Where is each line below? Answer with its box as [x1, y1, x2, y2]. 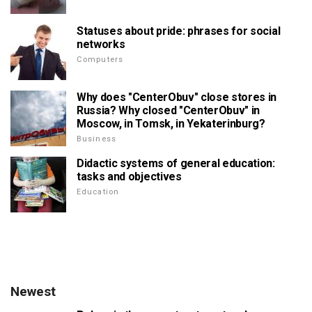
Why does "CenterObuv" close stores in [77, 90, 277, 104]
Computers [77, 54, 124, 64]
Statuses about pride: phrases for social [77, 24, 281, 38]
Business [77, 134, 116, 143]
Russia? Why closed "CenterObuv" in [77, 103, 260, 117]
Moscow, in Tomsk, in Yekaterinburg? [77, 116, 265, 130]
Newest [10, 283, 56, 299]
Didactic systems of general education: [77, 156, 275, 170]
